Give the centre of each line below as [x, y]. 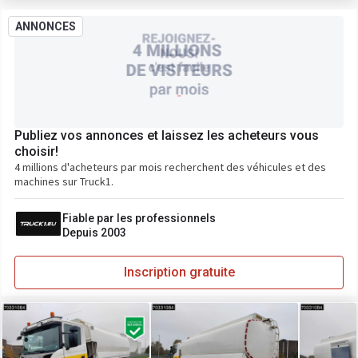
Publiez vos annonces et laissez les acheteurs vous [167, 135]
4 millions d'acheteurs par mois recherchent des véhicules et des [170, 167]
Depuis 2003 [94, 233]
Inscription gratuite [179, 272]
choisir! [36, 151]
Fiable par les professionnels [139, 218]
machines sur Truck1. [64, 181]
